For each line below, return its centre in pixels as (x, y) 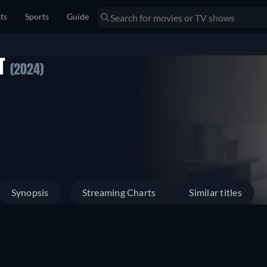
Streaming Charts (119, 192)
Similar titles (215, 192)
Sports (37, 16)
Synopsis (30, 192)
